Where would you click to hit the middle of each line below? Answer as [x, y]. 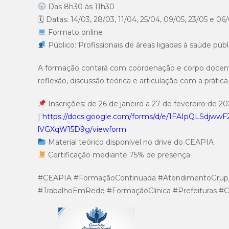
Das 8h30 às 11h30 [80, 6]
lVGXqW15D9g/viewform [82, 129]
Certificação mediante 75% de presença [118, 155]
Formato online [74, 32]
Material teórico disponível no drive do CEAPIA [130, 142]
